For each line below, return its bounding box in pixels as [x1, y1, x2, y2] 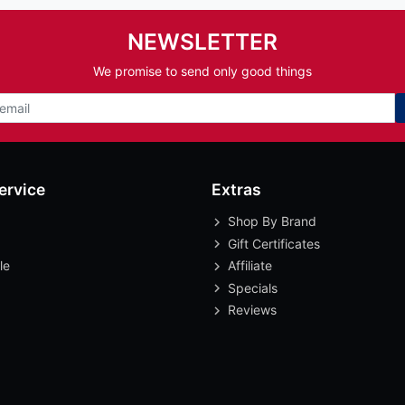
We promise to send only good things [93, 62, 312, 79]
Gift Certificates [228, 235, 320, 251]
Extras [212, 180, 261, 200]
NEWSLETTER [127, 27, 278, 55]
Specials [228, 279, 278, 296]
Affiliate [228, 258, 272, 274]
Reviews [228, 302, 277, 318]
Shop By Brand [228, 213, 316, 230]
